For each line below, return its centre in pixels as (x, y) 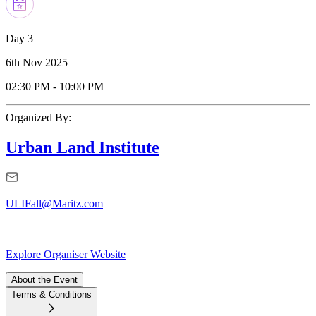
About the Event (44, 280)
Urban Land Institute (83, 147)
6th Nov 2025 (37, 62)
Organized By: (38, 117)
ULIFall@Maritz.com (54, 204)
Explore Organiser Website (66, 255)
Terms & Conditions (51, 295)
